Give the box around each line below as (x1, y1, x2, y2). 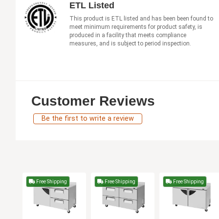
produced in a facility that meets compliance (69, 31, 186, 39)
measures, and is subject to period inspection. (69, 40, 191, 47)
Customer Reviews (31, 93, 155, 109)
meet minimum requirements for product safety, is (69, 23, 202, 30)
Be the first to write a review (42, 114, 134, 123)
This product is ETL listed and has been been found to (69, 15, 213, 22)
